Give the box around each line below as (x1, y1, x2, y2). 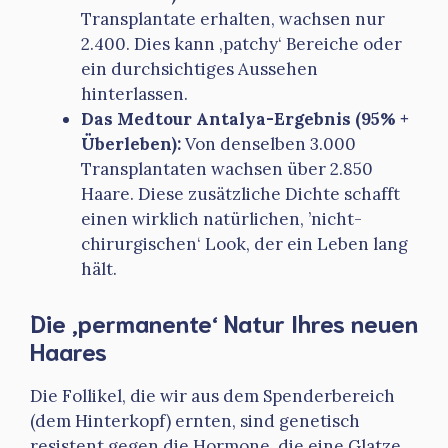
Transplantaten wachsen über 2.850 (81, 158, 373, 181)
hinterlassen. (81, 83, 188, 106)
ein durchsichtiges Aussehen (81, 58, 318, 81)
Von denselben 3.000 (181, 133, 356, 156)
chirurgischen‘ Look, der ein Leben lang (81, 233, 408, 256)
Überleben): (81, 133, 181, 156)
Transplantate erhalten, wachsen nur (81, 8, 385, 31)
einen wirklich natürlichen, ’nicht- (81, 208, 362, 231)
